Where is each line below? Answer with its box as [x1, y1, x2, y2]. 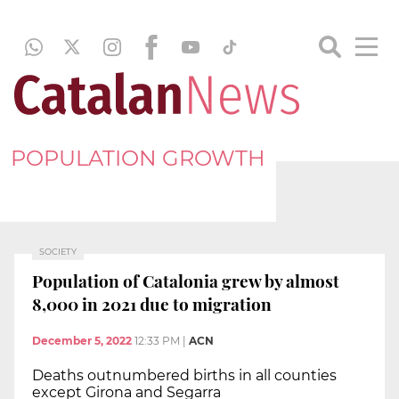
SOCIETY [39, 247, 77, 256]
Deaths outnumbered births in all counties [32, 367, 337, 385]
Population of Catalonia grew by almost [32, 268, 339, 292]
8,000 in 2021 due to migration [32, 291, 272, 315]
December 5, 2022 [32, 334, 132, 348]
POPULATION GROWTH [11, 144, 265, 171]
